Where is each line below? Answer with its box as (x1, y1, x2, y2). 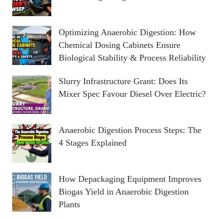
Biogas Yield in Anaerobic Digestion (59, 187, 189, 197)
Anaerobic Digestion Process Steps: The (59, 125, 201, 135)
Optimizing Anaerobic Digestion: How (59, 27, 196, 37)
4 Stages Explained (59, 138, 127, 148)
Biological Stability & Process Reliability (59, 53, 206, 63)
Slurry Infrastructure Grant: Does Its (59, 76, 188, 86)
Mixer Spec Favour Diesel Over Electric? (59, 89, 206, 99)
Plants (59, 199, 80, 209)
